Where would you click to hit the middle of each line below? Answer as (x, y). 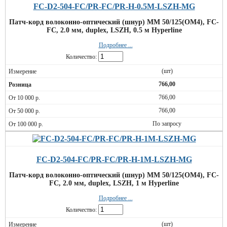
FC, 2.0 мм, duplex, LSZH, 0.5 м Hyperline (114, 30)
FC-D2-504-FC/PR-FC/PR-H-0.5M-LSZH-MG (114, 6)
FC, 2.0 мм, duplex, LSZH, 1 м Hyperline (114, 183)
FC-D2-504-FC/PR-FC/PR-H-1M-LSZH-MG (114, 159)
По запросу (167, 124)
